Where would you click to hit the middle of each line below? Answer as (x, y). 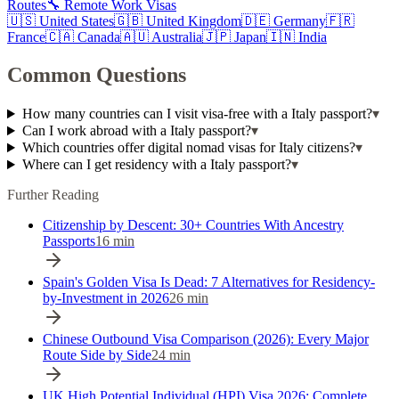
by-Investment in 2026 (106, 298)
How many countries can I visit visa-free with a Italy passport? (197, 114)
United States (77, 21)
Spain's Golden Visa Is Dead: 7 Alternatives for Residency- (209, 282)
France (26, 37)
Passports (69, 241)
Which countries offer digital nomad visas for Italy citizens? (188, 148)
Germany (300, 21)
